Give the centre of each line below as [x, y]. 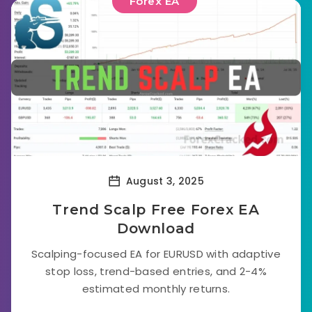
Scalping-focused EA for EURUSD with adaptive [156, 254]
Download [156, 228]
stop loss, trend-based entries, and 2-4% [156, 271]
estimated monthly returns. [156, 289]
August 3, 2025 [163, 181]
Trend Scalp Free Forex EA [156, 210]
